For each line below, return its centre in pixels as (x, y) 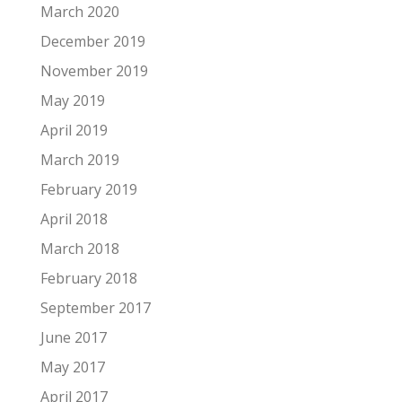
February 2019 (89, 189)
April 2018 (74, 218)
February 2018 (89, 278)
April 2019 (74, 130)
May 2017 (73, 367)
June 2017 (74, 337)
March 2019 (80, 159)
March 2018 (80, 248)
